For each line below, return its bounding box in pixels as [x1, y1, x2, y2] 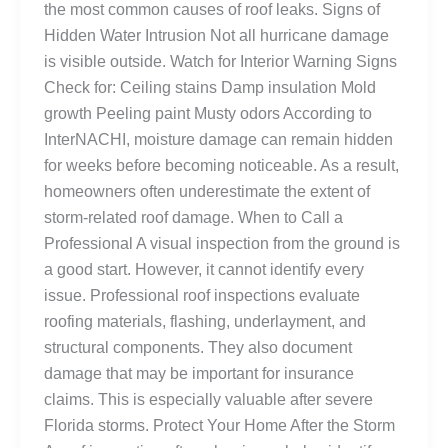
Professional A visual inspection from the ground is [44, 234, 400, 252]
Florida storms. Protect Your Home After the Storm [44, 416, 395, 434]
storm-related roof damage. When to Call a [44, 208, 343, 226]
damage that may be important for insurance [44, 364, 354, 382]
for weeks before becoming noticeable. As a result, [44, 156, 399, 174]
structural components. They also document [44, 338, 352, 356]
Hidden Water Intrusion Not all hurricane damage [44, 26, 389, 44]
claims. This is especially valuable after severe [44, 390, 373, 408]
